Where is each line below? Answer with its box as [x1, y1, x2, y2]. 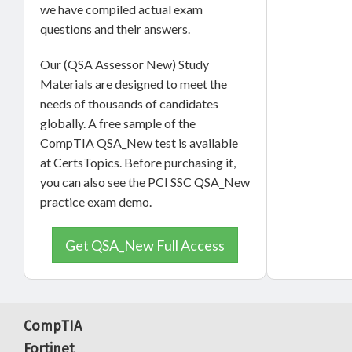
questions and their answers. [40, 20, 192, 36]
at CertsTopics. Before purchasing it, [40, 154, 236, 170]
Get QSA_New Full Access [65, 236, 225, 254]
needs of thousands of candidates [40, 95, 218, 111]
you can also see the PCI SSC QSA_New [40, 174, 250, 189]
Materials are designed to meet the [40, 75, 227, 91]
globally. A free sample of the [40, 115, 196, 130]
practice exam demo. [40, 193, 152, 209]
